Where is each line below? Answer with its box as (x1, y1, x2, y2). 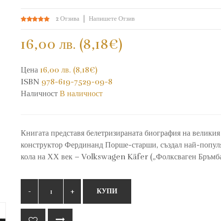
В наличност (60, 89, 103, 99)
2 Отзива (56, 15, 80, 23)
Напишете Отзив (89, 15, 135, 23)
